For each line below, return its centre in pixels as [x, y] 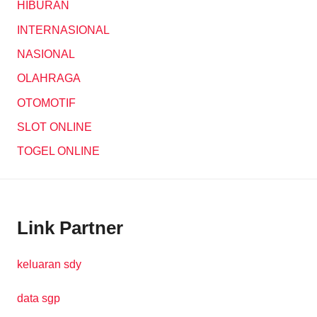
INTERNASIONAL [63, 30]
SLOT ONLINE [54, 127]
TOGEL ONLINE [58, 151]
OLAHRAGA [49, 79]
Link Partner [70, 228]
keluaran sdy [49, 264]
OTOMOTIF [46, 103]
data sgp [39, 298]
